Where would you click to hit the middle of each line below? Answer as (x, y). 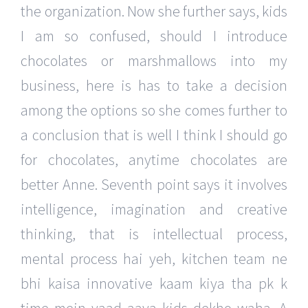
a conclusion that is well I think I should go (154, 135)
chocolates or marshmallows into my (154, 61)
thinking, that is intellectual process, (154, 234)
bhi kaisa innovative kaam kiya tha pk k (154, 284)
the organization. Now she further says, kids (154, 11)
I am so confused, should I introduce (154, 36)
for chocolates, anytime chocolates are (154, 160)
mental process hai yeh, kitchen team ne (154, 259)
